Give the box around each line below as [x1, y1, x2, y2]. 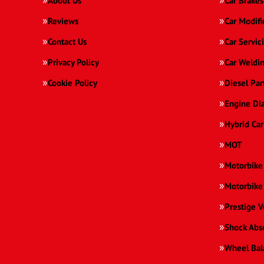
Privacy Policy [48, 57, 99, 68]
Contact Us [48, 36, 87, 48]
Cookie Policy [48, 77, 97, 89]
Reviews [48, 15, 78, 27]
